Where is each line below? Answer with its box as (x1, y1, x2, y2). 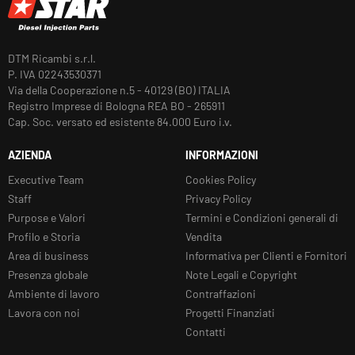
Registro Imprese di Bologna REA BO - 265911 (8, 98, 225, 113)
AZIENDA (8, 147, 52, 162)
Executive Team (8, 172, 84, 186)
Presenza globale (8, 267, 88, 281)
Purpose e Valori (8, 210, 86, 224)
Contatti (185, 324, 226, 338)
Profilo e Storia (8, 229, 80, 243)
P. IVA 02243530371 (8, 67, 101, 81)
